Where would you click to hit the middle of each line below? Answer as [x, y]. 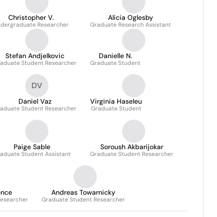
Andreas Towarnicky [83, 192]
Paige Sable [32, 147]
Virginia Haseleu [116, 101]
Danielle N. [115, 56]
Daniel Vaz [35, 101]
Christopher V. [31, 17]
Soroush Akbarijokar [132, 147]
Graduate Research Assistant [131, 25]
